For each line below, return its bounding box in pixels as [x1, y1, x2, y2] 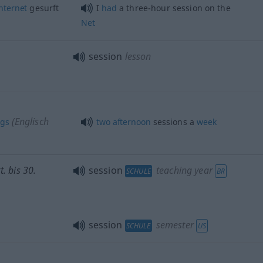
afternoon [112, 116, 151, 127]
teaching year [153, 164, 213, 177]
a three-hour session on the [116, 2, 231, 14]
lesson [124, 49, 151, 63]
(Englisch [9, 115, 49, 128]
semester [153, 218, 194, 231]
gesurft [27, 2, 59, 14]
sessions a [150, 116, 197, 127]
